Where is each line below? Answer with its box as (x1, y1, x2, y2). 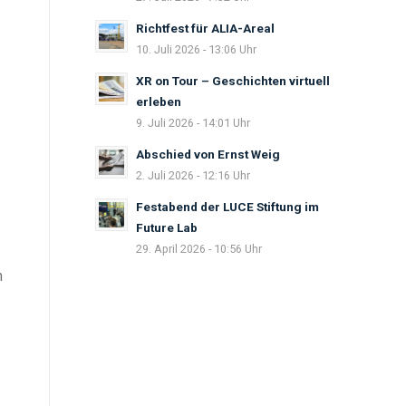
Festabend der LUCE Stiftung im (136, 199, 320, 214)
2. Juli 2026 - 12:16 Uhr (136, 169, 251, 182)
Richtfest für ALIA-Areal (136, 21, 275, 35)
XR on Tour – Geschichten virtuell (136, 73, 331, 88)
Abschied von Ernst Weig (136, 147, 281, 161)
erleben (136, 94, 182, 109)
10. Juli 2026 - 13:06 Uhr (136, 43, 257, 56)
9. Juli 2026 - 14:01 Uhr (136, 116, 251, 130)
